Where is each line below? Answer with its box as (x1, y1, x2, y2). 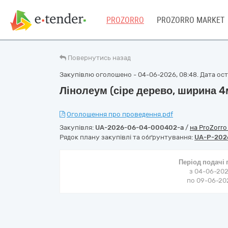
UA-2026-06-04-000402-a (95, 124, 184, 131)
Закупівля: (60, 124, 95, 131)
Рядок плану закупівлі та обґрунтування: (60, 133, 194, 141)
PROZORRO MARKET (157, 15, 224, 25)
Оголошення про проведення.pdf (67, 110, 173, 118)
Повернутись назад (68, 54, 131, 62)
